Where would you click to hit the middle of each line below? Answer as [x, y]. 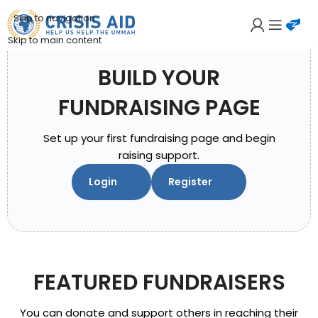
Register [190, 182]
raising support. [159, 155]
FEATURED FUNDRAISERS [159, 283]
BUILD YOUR [159, 78]
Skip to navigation [55, 18]
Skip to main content [54, 40]
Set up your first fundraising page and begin [159, 138]
